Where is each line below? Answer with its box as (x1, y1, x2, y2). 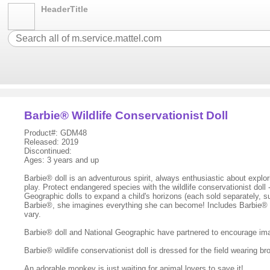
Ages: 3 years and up (24, 155, 99, 165)
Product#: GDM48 (24, 128, 87, 137)
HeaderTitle (41, 4, 89, 14)
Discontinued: (24, 146, 72, 155)
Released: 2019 (24, 137, 79, 146)
